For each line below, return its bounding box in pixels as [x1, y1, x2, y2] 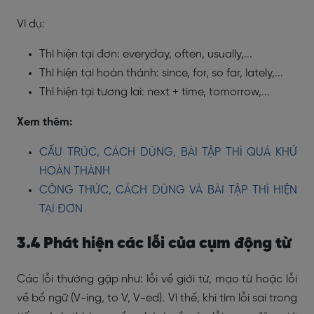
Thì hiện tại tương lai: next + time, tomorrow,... [39, 86, 270, 98]
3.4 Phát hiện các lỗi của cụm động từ [17, 235, 292, 252]
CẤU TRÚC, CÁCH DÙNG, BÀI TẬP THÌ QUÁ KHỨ [39, 146, 297, 158]
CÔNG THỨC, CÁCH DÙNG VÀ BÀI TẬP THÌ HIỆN [39, 184, 297, 196]
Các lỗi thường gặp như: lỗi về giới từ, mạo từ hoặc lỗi [17, 273, 297, 285]
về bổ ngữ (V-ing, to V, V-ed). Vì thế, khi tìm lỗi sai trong [17, 292, 297, 304]
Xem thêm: [17, 116, 72, 128]
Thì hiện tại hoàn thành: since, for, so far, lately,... [39, 67, 283, 79]
